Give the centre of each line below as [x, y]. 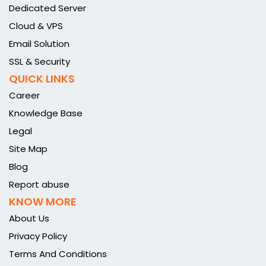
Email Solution [39, 43]
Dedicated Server [47, 8]
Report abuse [39, 184]
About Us [29, 218]
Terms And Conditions [58, 254]
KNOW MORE [43, 201]
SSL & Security [39, 61]
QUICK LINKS [42, 78]
